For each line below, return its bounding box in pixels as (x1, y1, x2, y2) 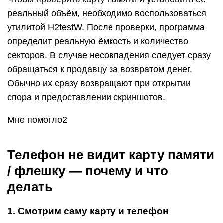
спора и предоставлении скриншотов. (7, 92, 165, 102)
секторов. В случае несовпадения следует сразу (7, 50, 211, 60)
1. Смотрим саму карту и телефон (7, 206, 168, 216)
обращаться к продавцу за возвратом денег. (7, 64, 192, 74)
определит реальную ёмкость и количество (7, 36, 188, 46)
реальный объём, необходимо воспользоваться (7, 8, 206, 18)
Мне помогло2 (7, 115, 67, 125)
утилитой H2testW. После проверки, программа (7, 22, 205, 32)
